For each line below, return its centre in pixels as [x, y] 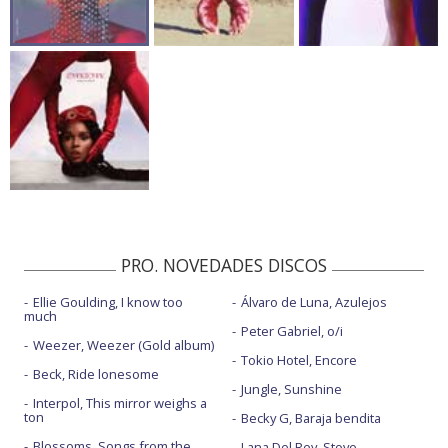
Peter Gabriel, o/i [291, 330]
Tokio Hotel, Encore [298, 359]
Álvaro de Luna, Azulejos [313, 301]
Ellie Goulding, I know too [108, 301]
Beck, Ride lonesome [96, 373]
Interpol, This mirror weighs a [120, 402]
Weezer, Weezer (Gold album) [123, 344]
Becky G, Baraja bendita [310, 417]
